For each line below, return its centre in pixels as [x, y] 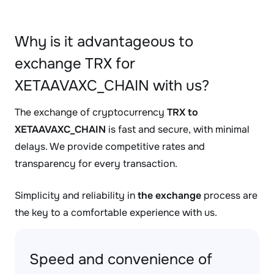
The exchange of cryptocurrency [91, 112]
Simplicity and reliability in [76, 195]
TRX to [183, 112]
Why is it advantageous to [104, 42]
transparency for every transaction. [96, 164]
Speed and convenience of [121, 259]
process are [229, 195]
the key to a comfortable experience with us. [116, 213]
